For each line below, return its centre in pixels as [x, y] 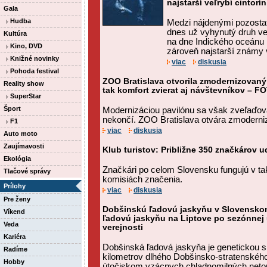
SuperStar [25, 96]
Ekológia [17, 159]
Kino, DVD [25, 46]
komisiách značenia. [142, 179]
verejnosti [123, 227]
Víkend [14, 212]
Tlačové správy [27, 171]
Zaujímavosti [24, 146]
